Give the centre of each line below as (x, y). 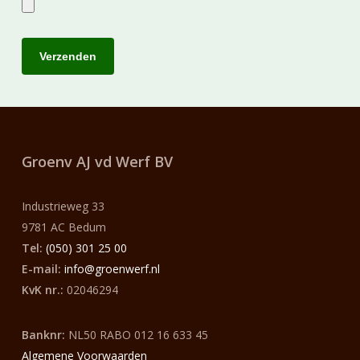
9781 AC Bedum (63, 227)
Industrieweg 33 (63, 207)
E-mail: (41, 269)
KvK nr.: (42, 290)
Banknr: (45, 335)
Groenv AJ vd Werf (86, 162)
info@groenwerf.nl (112, 269)
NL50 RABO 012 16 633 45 (138, 335)
